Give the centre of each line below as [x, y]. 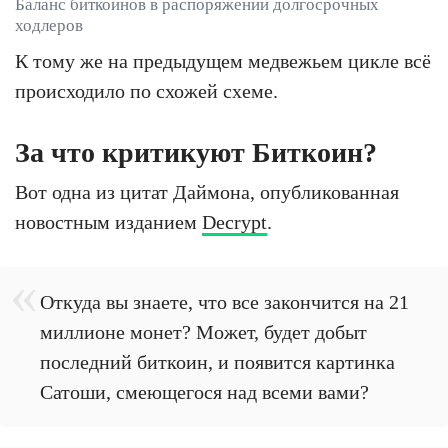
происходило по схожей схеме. [146, 91]
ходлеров [49, 26]
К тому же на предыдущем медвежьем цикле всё [223, 61]
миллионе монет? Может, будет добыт [203, 332]
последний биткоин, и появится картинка [217, 362]
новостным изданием [108, 222]
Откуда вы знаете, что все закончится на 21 [224, 302]
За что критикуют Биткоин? [196, 153]
